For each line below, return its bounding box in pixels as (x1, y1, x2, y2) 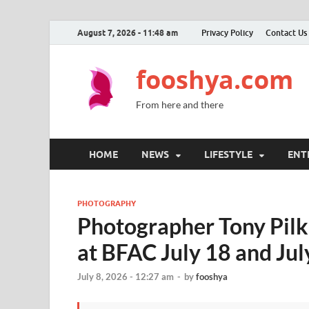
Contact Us (266, 27, 307, 38)
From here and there (136, 99, 223, 110)
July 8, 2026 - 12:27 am (77, 271, 174, 283)
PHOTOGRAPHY (77, 199, 136, 208)
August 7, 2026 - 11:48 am (77, 27, 178, 38)
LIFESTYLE (204, 148, 252, 160)
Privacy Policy (201, 27, 253, 38)
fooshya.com (136, 63, 293, 97)
